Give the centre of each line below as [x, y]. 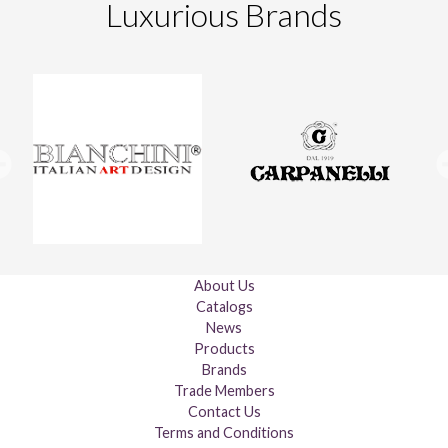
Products [224, 348]
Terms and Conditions [224, 432]
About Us [224, 285]
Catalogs [224, 306]
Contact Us [224, 411]
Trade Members [224, 390]
